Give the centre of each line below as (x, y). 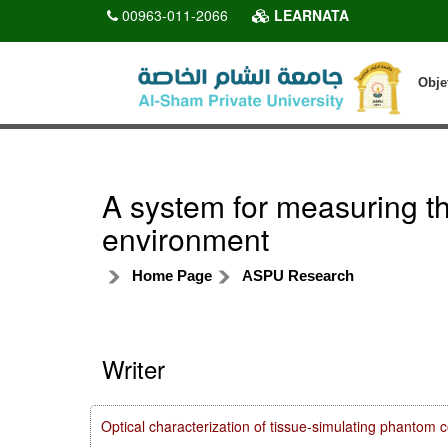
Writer (133, 368)
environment (185, 238)
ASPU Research (298, 275)
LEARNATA (309, 15)
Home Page (172, 275)
